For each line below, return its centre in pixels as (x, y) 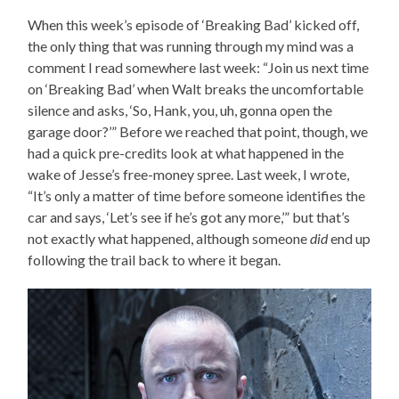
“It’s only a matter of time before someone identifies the (197, 196)
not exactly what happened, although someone (169, 239)
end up (350, 239)
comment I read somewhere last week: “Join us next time (199, 68)
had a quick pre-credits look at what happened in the (186, 153)
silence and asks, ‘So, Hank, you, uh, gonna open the (180, 110)
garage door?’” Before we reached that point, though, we (198, 132)
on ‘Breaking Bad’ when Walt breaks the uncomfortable (196, 89)
